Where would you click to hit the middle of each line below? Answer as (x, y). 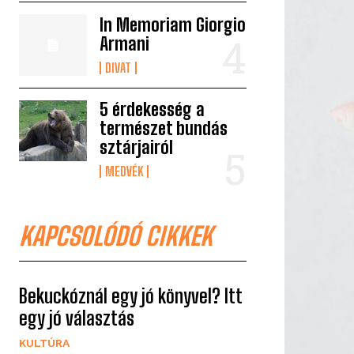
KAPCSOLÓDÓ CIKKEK (116, 236)
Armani (125, 43)
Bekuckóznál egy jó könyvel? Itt (130, 296)
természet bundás (164, 128)
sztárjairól (137, 147)
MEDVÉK (124, 171)
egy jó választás (77, 318)
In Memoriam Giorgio (173, 24)
